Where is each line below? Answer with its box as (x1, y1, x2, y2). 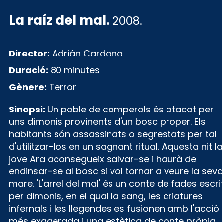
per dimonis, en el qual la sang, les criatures (8, 190, 203, 202)
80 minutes (50, 64, 100, 76)
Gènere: (8, 81, 47, 93)
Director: (8, 47, 50, 59)
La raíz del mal (8, 11, 106, 29)
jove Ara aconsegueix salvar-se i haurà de (8, 153, 196, 165)
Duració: (8, 64, 48, 76)
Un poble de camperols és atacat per (47, 103, 214, 115)
